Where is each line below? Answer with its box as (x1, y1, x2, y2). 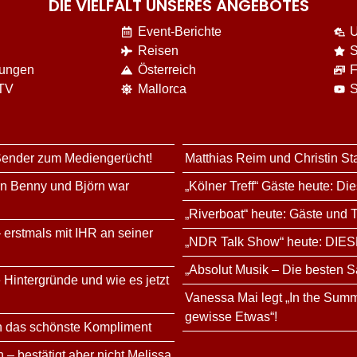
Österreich (138, 63, 197, 77)
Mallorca (138, 82, 187, 96)
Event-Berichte (138, 25, 222, 39)
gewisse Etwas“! (185, 310, 277, 324)
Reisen (138, 44, 179, 58)
